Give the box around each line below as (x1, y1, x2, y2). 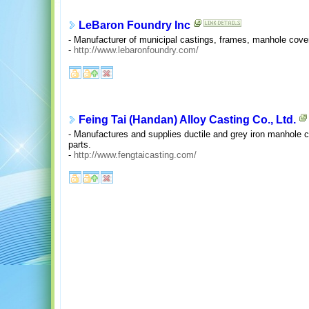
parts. (68, 139, 91, 150)
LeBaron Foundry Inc (79, 19, 190, 32)
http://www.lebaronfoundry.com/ (74, 44, 199, 55)
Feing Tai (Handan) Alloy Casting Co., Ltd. (79, 114, 296, 126)
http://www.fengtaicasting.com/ (74, 149, 197, 160)
